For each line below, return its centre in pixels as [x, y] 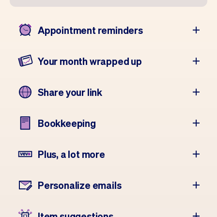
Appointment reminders [90, 30]
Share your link [70, 92]
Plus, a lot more [71, 154]
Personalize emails [80, 185]
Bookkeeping [67, 123]
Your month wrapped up [90, 61]
